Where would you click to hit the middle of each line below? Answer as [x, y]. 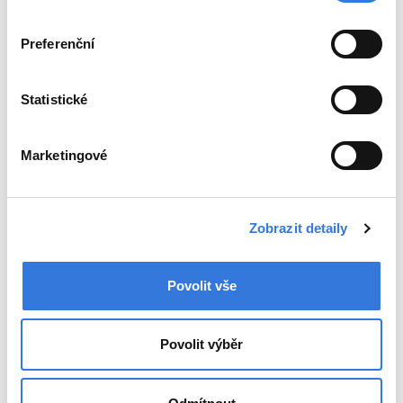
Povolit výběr [201, 344]
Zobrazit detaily [298, 228]
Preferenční [58, 43]
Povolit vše [201, 285]
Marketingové [64, 155]
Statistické [54, 99]
